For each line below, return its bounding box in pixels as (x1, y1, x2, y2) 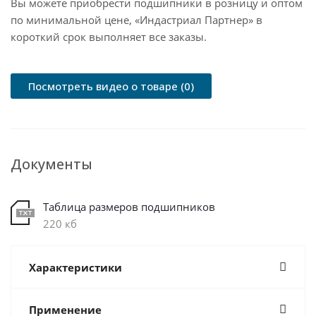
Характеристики (29, 260, 122, 274)
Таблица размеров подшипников (43, 200, 215, 214)
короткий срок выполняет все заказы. (11, 30, 207, 44)
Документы (11, 154, 92, 174)
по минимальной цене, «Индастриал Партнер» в (11, 13, 262, 27)
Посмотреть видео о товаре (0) (28, 79, 194, 93)
